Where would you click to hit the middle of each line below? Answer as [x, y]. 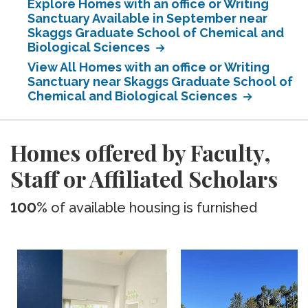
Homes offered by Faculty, [141, 152]
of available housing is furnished [152, 208]
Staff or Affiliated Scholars [144, 178]
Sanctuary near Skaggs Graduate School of [160, 81]
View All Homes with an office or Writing [148, 67]
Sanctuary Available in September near [147, 18]
